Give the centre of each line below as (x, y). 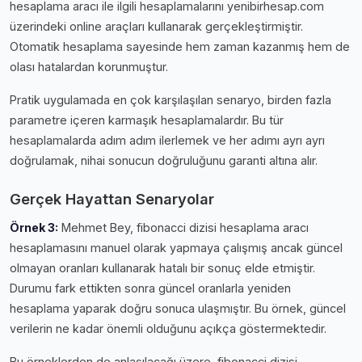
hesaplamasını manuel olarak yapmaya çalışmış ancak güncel (176, 247)
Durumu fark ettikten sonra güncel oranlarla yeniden (150, 288)
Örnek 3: (34, 227)
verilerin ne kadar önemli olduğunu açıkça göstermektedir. (168, 328)
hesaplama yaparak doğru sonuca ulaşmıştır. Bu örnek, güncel (178, 308)
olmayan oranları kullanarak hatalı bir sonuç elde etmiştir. (162, 267)
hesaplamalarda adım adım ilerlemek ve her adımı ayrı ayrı (167, 140)
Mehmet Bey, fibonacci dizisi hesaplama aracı (183, 227)
